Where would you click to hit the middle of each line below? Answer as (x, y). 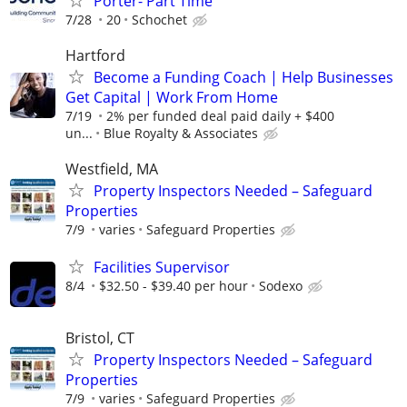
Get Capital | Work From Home (172, 98)
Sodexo (281, 286)
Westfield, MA (112, 169)
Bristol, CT (100, 338)
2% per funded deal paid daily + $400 (220, 116)
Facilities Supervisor (162, 268)
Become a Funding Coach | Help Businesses (243, 78)
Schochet (159, 19)
